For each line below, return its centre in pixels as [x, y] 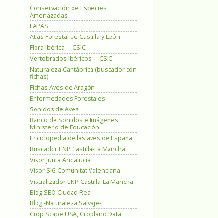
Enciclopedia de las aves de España [81, 138]
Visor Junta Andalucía [60, 160]
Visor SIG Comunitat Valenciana [75, 171]
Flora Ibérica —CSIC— [61, 48]
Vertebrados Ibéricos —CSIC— [74, 58]
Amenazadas [49, 15]
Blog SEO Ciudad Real [61, 192]
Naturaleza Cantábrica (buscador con [83, 70]
